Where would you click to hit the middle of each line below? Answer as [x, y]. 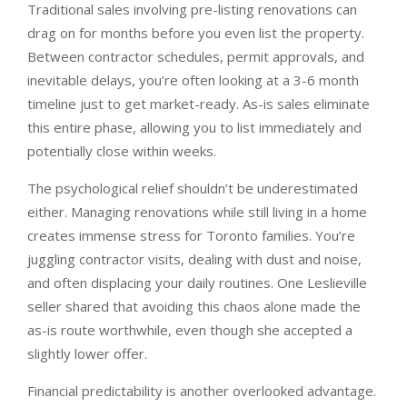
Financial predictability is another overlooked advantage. [202, 391]
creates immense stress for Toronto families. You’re [191, 235]
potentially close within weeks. [122, 151]
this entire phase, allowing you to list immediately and [194, 127]
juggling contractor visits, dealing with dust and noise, [194, 259]
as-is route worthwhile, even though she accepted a [190, 330]
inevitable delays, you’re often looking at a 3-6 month [193, 80]
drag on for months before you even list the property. [196, 33]
